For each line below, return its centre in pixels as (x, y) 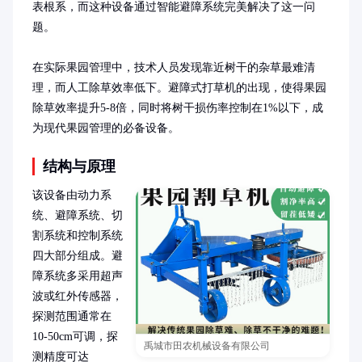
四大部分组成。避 (78, 256)
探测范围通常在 (72, 316)
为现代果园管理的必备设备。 (106, 128)
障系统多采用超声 (78, 276)
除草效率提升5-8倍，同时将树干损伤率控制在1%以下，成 (178, 108)
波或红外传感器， (78, 296)
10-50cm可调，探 (75, 337)
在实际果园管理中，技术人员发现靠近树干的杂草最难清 (174, 67)
